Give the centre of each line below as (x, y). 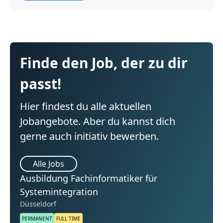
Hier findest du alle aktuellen (86, 107)
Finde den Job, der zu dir (104, 63)
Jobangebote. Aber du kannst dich (98, 121)
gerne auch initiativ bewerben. (89, 136)
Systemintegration (59, 192)
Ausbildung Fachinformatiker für (89, 178)
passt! (41, 84)
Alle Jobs (49, 164)
